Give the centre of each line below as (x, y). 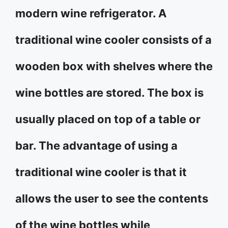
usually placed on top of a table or (108, 119)
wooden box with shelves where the (114, 66)
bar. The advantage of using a (96, 146)
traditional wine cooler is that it (101, 172)
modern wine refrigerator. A (91, 13)
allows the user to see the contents (112, 198)
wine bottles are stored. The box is (109, 93)
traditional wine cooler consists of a (113, 40)
